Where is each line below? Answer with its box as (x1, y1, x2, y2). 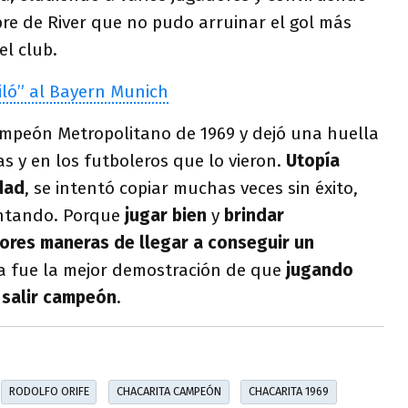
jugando (286, 259, 353, 280)
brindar (224, 204, 284, 226)
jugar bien (125, 204, 207, 226)
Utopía (286, 149, 340, 171)
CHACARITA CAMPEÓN (116, 384, 221, 399)
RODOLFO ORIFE (8, 384, 89, 399)
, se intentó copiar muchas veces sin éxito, (25, 177, 358, 199)
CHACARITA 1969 (248, 384, 329, 399)
